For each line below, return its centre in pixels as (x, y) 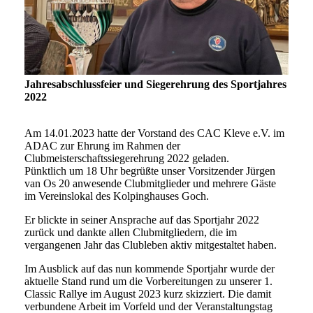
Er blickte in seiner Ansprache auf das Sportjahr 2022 (142, 220)
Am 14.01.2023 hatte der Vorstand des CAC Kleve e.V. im (154, 133)
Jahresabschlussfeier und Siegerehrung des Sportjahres (155, 85)
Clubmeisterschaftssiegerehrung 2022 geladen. (127, 159)
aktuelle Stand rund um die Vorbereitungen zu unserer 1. (148, 282)
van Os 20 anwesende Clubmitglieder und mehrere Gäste (150, 184)
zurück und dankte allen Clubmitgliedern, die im (131, 233)
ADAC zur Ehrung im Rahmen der (102, 146)
